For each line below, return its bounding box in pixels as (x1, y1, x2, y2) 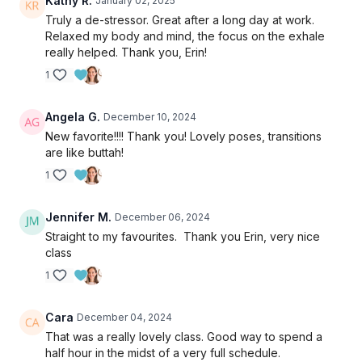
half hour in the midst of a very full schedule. (45, 345, 284, 360)
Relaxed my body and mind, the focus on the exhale (45, 28, 325, 43)
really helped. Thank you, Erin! (45, 44, 207, 59)
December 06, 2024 (115, 210, 210, 223)
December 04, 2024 (77, 310, 172, 323)
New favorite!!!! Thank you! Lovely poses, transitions (45, 128, 322, 143)
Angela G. (45, 109, 100, 124)
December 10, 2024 (103, 110, 196, 123)
